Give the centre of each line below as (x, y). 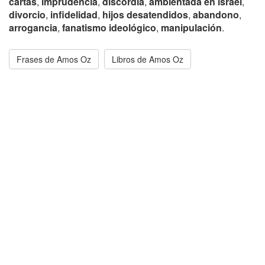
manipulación (191, 28)
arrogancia (33, 28)
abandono (216, 14)
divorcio (27, 14)
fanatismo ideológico (109, 28)
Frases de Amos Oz (54, 59)
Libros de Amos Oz (148, 59)
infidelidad (74, 14)
